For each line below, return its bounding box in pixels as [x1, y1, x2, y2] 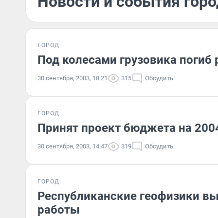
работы [37, 203, 80, 217]
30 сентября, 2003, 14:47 [37, 143, 108, 150]
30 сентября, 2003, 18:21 [37, 74, 108, 82]
